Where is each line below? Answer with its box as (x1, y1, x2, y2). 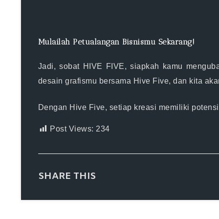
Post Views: (50, 125, 94, 133)
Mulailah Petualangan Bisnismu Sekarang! (38, 37, 195, 46)
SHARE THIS (38, 170, 96, 183)
